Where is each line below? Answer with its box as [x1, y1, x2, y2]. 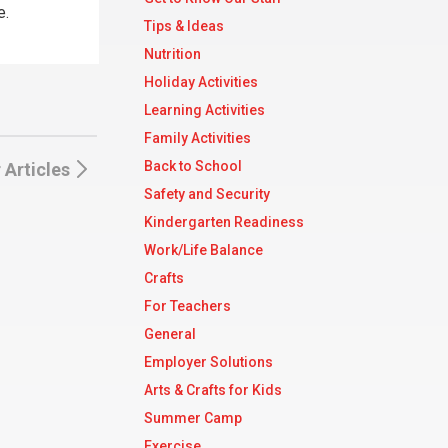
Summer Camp [144, 410, 242, 426]
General [144, 326, 196, 342]
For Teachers [144, 298, 231, 314]
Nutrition [144, 46, 201, 62]
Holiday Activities [144, 74, 258, 90]
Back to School [144, 158, 242, 174]
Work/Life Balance [144, 242, 263, 258]
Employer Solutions [144, 354, 273, 370]
